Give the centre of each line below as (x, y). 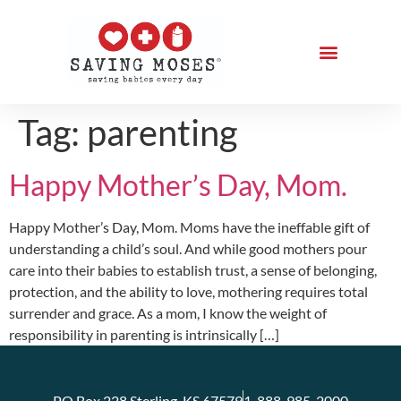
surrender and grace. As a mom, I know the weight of (168, 313)
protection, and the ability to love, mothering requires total (188, 291)
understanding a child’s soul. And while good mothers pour (188, 248)
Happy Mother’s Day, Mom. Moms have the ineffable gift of (189, 227)
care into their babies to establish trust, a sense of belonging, (193, 270)
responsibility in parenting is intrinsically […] (144, 334)
